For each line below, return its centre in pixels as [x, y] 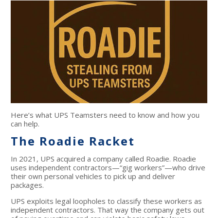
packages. [27, 185]
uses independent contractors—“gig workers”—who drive [108, 168]
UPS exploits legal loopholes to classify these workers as [107, 201]
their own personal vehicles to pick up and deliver [93, 176]
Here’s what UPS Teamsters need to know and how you [105, 115]
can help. [25, 124]
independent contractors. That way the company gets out [108, 210]
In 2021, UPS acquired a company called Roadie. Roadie [104, 159]
